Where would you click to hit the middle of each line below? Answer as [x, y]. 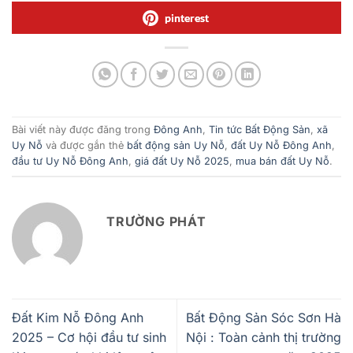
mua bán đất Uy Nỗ [282, 162]
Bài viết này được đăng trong [83, 130]
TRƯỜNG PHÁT [156, 221]
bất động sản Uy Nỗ [176, 146]
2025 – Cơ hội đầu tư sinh [89, 337]
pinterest [187, 17]
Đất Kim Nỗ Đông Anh [78, 318]
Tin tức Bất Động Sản [260, 130]
